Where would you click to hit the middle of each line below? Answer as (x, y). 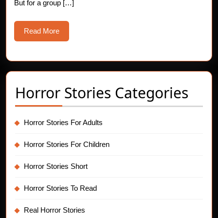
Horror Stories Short (56, 166)
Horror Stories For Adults (63, 122)
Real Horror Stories (54, 210)
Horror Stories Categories (102, 93)
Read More (42, 31)
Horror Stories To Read (60, 188)
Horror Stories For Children (67, 144)
